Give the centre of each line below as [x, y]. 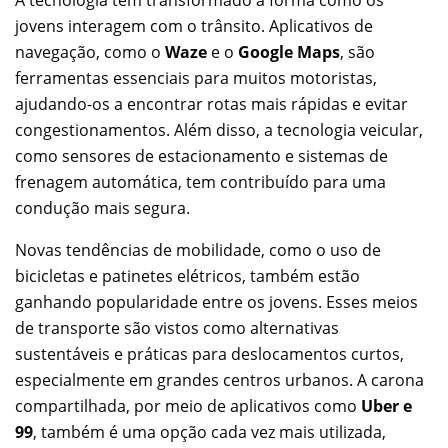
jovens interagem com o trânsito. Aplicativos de [194, 26]
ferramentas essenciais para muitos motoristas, [196, 78]
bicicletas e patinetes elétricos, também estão [187, 276]
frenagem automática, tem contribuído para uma [200, 182]
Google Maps [289, 52]
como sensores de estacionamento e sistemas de [201, 156]
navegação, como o [90, 52]
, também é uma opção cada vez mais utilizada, [209, 432]
